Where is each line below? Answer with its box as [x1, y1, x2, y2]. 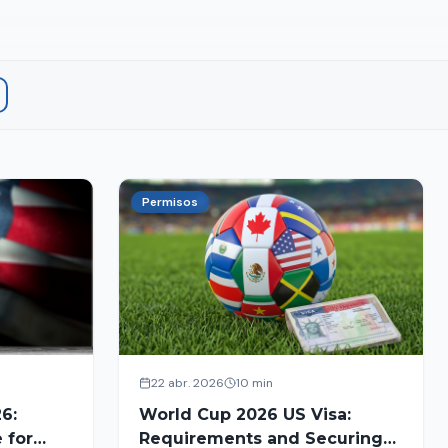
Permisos [142, 194, 198, 210]
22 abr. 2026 [151, 375, 224, 391]
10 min [236, 375, 273, 391]
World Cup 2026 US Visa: [139, 405, 351, 424]
